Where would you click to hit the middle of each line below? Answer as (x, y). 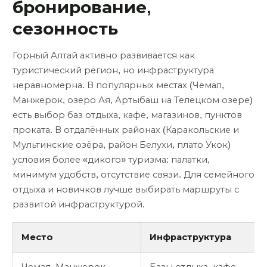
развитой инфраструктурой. (79, 204)
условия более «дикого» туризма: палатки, (111, 159)
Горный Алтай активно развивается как (104, 55)
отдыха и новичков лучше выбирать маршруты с (126, 189)
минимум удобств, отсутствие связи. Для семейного (133, 174)
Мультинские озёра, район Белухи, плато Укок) (122, 145)
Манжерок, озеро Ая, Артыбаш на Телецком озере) (133, 100)
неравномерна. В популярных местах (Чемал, (118, 85)
